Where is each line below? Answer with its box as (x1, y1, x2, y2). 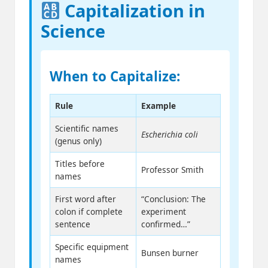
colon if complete (55, 206, 123, 218)
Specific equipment (55, 241, 129, 253)
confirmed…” (141, 218, 190, 230)
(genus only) (55, 135, 102, 147)
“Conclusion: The (141, 193, 206, 205)
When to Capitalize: (50, 67, 180, 86)
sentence (55, 218, 90, 230)
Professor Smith (141, 164, 203, 176)
